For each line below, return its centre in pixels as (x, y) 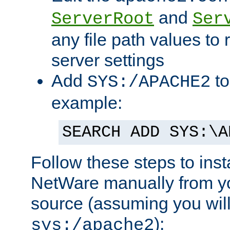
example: (87, 103)
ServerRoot (103, 19)
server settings (108, 60)
